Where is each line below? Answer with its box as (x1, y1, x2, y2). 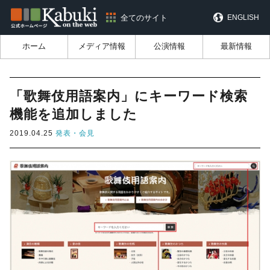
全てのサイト (120, 13, 168, 22)
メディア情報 (78, 42, 125, 51)
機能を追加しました (10, 107, 137, 122)
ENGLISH (227, 13, 260, 22)
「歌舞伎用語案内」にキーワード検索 (10, 89, 248, 104)
